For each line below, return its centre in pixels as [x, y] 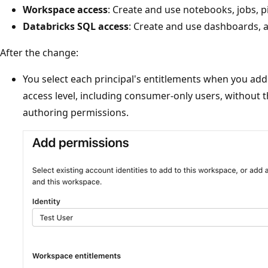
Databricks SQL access [76, 26]
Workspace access [65, 9]
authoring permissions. [76, 112]
